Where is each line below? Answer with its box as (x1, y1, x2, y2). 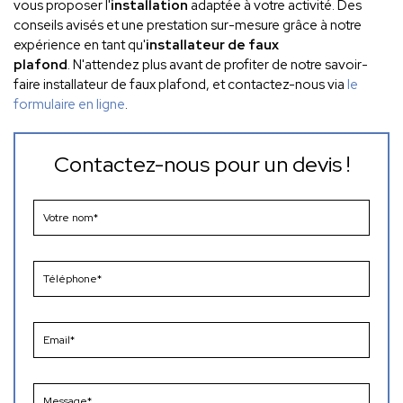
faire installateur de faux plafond (13, 76, 206, 94)
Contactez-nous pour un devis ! (53, 150, 350, 178)
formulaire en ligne (13, 95, 125, 113)
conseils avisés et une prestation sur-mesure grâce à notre (13, 16, 362, 34)
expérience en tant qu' (13, 36, 146, 54)
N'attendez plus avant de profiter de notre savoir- (73, 56, 368, 74)
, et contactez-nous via (206, 76, 347, 94)
